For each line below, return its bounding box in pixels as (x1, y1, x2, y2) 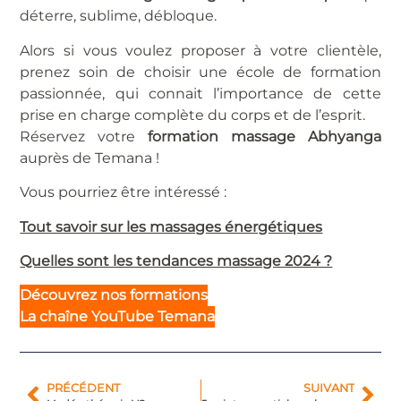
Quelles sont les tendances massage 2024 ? (20, 252, 333, 270)
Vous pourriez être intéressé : (20, 183, 227, 201)
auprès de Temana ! (20, 149, 160, 166)
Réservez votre (20, 127, 148, 145)
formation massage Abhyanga (148, 127, 381, 145)
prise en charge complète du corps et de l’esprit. (20, 106, 366, 124)
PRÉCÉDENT (47, 380, 121, 395)
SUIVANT (303, 380, 354, 395)
